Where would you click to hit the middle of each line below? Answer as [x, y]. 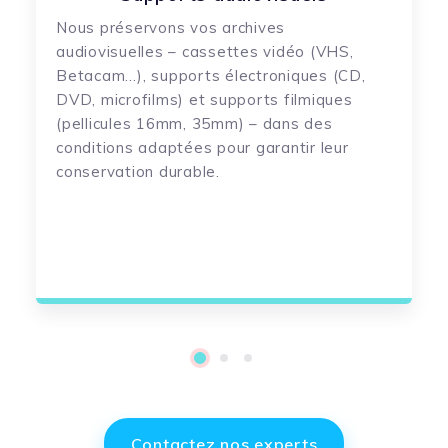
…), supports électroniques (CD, [245, 75]
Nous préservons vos [139, 27]
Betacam [91, 75]
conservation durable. [138, 171]
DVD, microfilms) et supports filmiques [204, 99]
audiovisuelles [112, 51]
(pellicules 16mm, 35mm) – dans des [194, 123]
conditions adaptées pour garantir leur [202, 147]
